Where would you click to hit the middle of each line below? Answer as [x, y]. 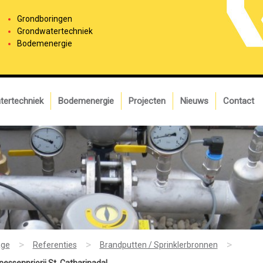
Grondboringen [44, 19]
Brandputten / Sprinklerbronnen [159, 245]
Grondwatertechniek [55, 31]
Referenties [55, 245]
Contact [239, 101]
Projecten [147, 101]
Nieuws [194, 101]
